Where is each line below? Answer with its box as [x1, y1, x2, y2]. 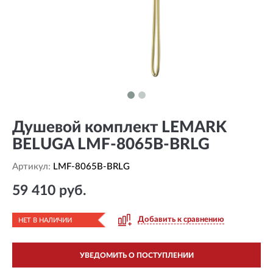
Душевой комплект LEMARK [12, 119, 227, 135]
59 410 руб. [12, 183, 86, 197]
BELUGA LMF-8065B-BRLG [12, 136, 210, 152]
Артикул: [12, 162, 53, 171]
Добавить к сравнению [138, 216, 224, 224]
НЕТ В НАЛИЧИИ [18, 217, 72, 224]
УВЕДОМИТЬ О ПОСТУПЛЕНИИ [79, 252, 194, 259]
